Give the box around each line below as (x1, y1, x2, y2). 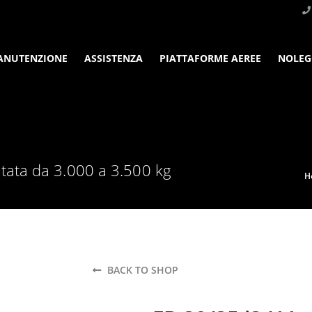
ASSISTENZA (84, 52, 143, 65)
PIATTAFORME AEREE (159, 52, 261, 65)
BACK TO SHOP (104, 263, 178, 276)
